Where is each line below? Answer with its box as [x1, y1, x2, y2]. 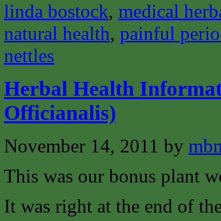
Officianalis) [4, 101, 116, 124]
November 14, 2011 [4, 135, 159, 156]
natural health [4, 22, 110, 44]
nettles [4, 44, 54, 66]
